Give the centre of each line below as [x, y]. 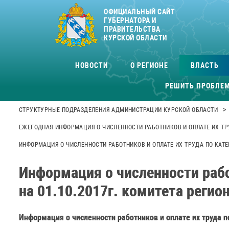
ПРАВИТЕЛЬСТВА [132, 29]
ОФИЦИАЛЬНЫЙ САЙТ [139, 12]
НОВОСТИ [91, 65]
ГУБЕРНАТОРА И [130, 20]
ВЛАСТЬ [204, 65]
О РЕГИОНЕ [149, 65]
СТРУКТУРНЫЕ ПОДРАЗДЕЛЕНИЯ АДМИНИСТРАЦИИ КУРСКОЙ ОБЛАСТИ [118, 110]
